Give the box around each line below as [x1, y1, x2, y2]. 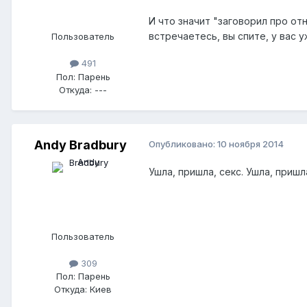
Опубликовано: [149, 138, 217, 149]
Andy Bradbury [34, 137, 127, 152]
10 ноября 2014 [217, 138, 284, 149]
